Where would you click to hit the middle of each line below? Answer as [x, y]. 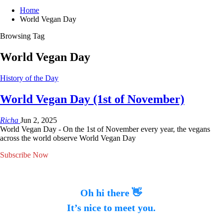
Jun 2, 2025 [39, 120]
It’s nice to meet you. [111, 208]
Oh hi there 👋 [111, 193]
